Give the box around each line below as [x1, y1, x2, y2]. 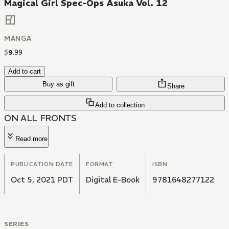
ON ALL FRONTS [4, 112, 77, 124]
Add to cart [8, 67, 41, 76]
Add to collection [95, 101, 145, 109]
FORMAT [86, 161, 113, 168]
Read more [15, 135, 48, 143]
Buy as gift [42, 80, 75, 88]
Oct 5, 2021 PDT [11, 175, 73, 185]
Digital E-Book [86, 175, 140, 185]
